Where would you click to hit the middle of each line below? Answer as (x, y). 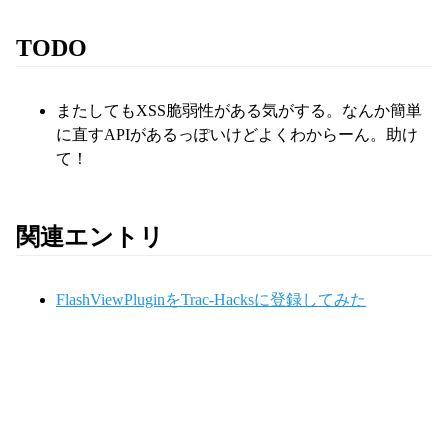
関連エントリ (90, 237)
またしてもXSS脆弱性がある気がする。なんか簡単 (239, 111)
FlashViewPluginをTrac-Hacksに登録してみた (211, 300)
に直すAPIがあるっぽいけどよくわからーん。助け (237, 135)
